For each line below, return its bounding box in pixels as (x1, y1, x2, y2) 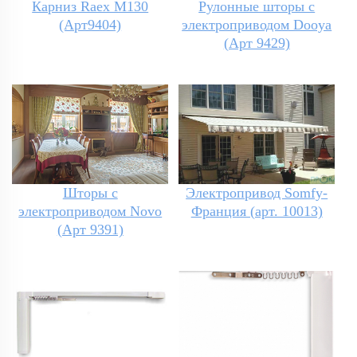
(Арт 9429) (223, 35, 290, 52)
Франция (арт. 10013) (190, 203, 323, 220)
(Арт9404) (59, 17, 122, 33)
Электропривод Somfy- (186, 185, 328, 202)
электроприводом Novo (18, 203, 163, 220)
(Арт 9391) (57, 222, 124, 238)
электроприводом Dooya (182, 17, 332, 33)
